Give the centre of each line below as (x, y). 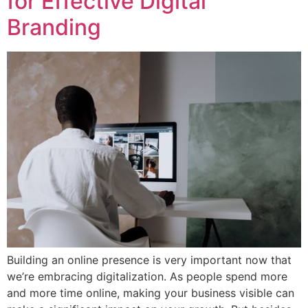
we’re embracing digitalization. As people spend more (147, 277)
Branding (54, 27)
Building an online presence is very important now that (149, 260)
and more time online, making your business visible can (151, 293)
